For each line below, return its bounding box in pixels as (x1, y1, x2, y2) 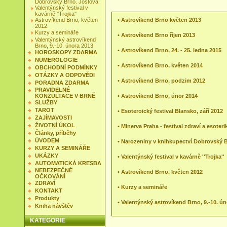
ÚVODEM (35, 137, 59, 143)
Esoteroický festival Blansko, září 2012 (121, 108, 223, 114)
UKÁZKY (35, 153, 58, 159)
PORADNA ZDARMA (35, 80, 89, 86)
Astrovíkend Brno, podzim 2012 (121, 78, 205, 84)
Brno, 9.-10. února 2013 (35, 43, 93, 49)
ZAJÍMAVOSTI (35, 115, 72, 121)
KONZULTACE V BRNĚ (35, 93, 95, 99)
